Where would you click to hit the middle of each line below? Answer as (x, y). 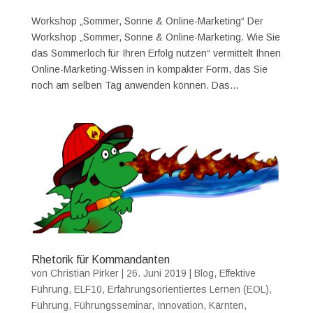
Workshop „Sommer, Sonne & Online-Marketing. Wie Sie (155, 37)
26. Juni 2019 (156, 273)
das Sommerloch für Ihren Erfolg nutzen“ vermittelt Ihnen (156, 53)
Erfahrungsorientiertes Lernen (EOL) (188, 289)
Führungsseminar (112, 305)
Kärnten (226, 305)
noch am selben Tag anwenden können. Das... (134, 86)
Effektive (237, 273)
